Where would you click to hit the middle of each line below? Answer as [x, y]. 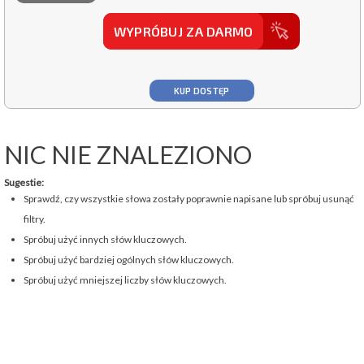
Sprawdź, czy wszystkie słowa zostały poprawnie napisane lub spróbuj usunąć [188, 199]
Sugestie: [24, 183]
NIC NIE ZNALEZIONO [128, 155]
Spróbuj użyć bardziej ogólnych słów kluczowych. [128, 260]
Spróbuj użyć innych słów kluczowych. [105, 240]
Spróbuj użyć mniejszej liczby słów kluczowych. [125, 280]
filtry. [34, 219]
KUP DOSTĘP [201, 91]
